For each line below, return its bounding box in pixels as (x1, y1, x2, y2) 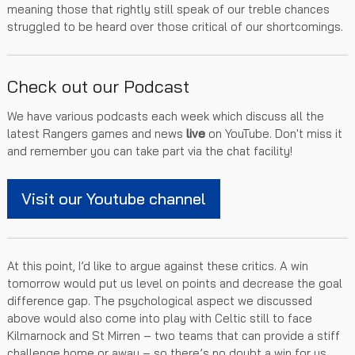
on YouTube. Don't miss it (205, 125, 342, 141)
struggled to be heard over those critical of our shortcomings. (7, 18, 343, 34)
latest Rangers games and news (7, 125, 186, 141)
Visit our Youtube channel (21, 188, 206, 208)
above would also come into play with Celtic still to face (7, 310, 312, 326)
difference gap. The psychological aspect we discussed (7, 292, 312, 308)
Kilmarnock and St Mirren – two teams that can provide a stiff (7, 327, 340, 343)
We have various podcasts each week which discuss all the (7, 108, 324, 124)
